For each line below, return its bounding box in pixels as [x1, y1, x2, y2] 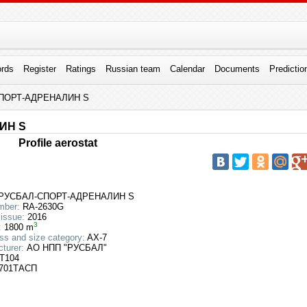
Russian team [105, 64, 160, 74]
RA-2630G [20, 201, 64, 212]
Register [23, 64, 56, 74]
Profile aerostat [18, 137, 97, 149]
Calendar [169, 64, 205, 74]
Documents [214, 64, 260, 74]
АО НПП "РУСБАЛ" [24, 243, 107, 253]
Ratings [65, 64, 96, 74]
